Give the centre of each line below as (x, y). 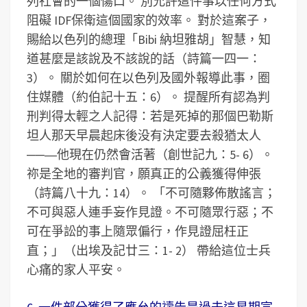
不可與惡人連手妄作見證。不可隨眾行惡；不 (150, 212)
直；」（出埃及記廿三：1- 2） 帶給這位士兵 (149, 250)
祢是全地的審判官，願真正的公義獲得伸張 (144, 174)
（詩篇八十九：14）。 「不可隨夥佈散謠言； (151, 193)
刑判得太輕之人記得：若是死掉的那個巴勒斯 (150, 116)
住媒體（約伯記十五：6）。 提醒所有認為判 (148, 97)
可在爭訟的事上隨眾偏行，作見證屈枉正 (138, 231)
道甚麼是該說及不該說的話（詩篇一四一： (144, 59)
